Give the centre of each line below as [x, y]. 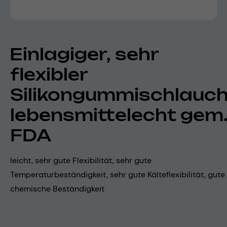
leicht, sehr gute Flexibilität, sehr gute [81, 160]
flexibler [49, 74]
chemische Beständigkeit [57, 188]
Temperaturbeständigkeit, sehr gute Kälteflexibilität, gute [118, 174]
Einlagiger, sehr [85, 54]
